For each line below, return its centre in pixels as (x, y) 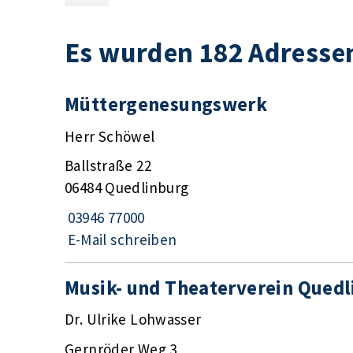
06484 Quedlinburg (127, 188)
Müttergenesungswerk (166, 104)
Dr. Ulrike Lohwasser (133, 320)
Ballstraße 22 (108, 166)
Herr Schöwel (110, 136)
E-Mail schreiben (122, 239)
